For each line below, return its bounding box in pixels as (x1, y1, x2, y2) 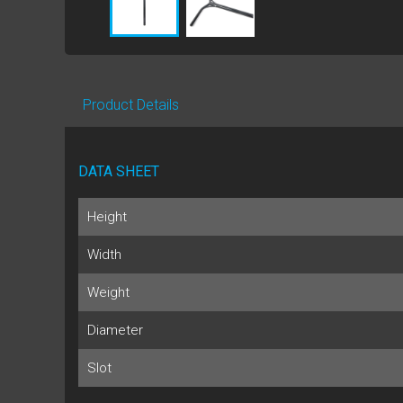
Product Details (83, 95, 179, 113)
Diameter (87, 321, 143, 338)
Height (87, 208, 127, 225)
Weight (87, 283, 130, 300)
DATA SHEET (78, 162, 159, 180)
